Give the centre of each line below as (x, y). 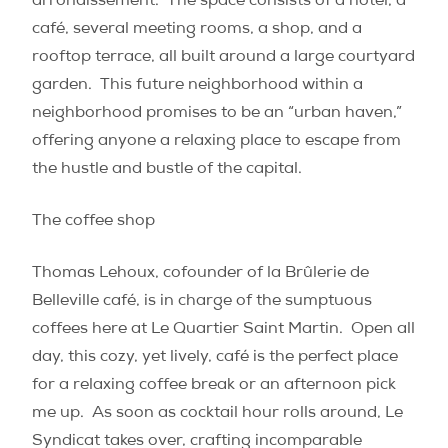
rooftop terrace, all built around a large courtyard (223, 58)
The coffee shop (93, 222)
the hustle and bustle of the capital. (167, 170)
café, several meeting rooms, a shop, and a (197, 30)
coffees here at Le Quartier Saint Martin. (187, 330)
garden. (62, 86)
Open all (383, 330)
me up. (58, 414)
